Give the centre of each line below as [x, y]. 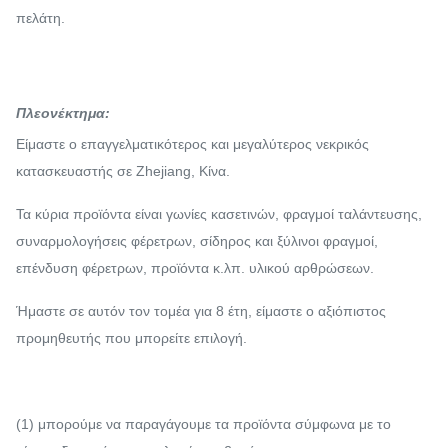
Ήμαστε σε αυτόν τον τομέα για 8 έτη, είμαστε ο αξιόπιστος [201, 310]
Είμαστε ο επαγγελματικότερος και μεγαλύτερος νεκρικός [192, 143]
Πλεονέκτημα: [63, 112]
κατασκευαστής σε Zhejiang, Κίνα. [123, 170]
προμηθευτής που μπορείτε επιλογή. [131, 337]
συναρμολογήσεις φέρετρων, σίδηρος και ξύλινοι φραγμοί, [197, 240]
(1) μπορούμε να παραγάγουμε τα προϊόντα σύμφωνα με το [203, 423]
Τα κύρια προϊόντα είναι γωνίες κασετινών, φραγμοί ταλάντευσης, [219, 213]
